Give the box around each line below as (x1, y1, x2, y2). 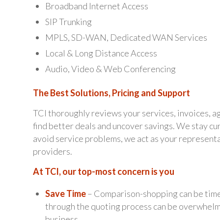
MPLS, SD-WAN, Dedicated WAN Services (45, 31, 207, 43)
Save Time (45, 188, 86, 199)
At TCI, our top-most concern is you (33, 166, 174, 177)
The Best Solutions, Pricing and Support (33, 87, 190, 98)
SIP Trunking (45, 16, 92, 27)
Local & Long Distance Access (45, 47, 157, 58)
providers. (33, 146, 72, 157)
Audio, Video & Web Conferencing (45, 63, 176, 74)
